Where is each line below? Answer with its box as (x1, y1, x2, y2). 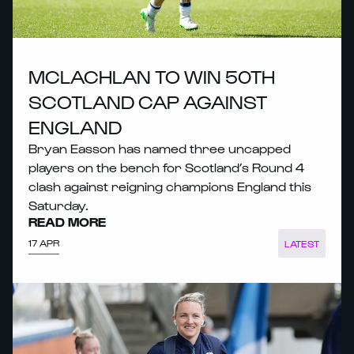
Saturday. (28, 197, 88, 213)
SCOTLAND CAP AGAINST (28, 89, 267, 112)
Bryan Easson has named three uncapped (28, 140, 291, 156)
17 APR (28, 237, 59, 249)
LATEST (284, 237, 319, 249)
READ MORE (28, 213, 106, 229)
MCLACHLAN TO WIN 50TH (28, 64, 275, 87)
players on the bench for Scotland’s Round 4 (28, 159, 304, 175)
